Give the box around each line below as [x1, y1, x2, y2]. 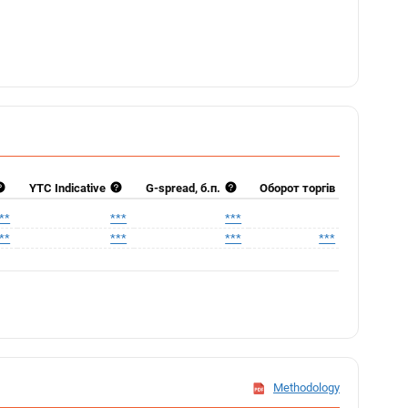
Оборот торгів [260, 181, 336, 195]
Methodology [273, 380, 340, 394]
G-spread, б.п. [146, 181, 221, 195]
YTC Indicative [29, 181, 107, 195]
